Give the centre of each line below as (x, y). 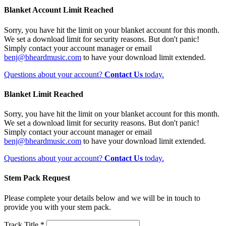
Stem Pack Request (37, 178)
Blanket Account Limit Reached (59, 10)
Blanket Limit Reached (44, 94)
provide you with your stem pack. (58, 207)
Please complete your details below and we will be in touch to (102, 198)
